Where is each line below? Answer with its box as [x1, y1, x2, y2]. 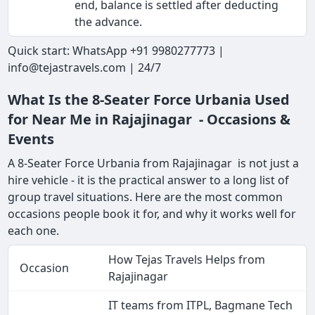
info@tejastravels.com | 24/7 [8, 60, 162, 76]
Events [8, 129, 55, 149]
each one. [8, 223, 60, 239]
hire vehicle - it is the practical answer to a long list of [8, 172, 290, 188]
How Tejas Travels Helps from [108, 252, 266, 268]
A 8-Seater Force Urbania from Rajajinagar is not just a [8, 155, 300, 172]
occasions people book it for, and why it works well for [8, 206, 297, 222]
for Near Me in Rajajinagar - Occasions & [8, 110, 291, 129]
